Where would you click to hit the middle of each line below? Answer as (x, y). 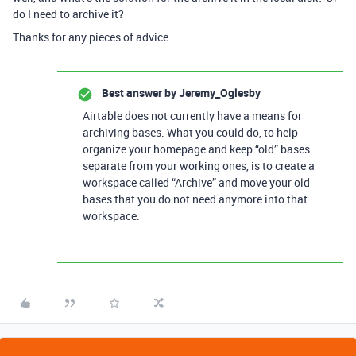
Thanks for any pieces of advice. (92, 37)
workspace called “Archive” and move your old (196, 182)
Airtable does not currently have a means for (192, 116)
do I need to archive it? (68, 14)
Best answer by (139, 93)
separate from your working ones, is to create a (199, 166)
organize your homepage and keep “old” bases (196, 149)
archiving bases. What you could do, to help (190, 132)
